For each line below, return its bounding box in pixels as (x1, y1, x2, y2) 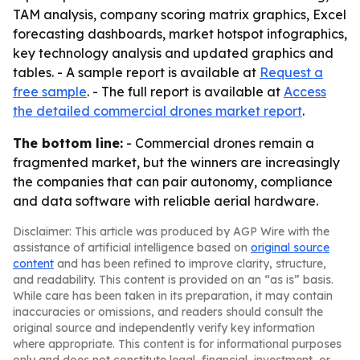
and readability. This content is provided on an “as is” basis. (13, 272, 333, 287)
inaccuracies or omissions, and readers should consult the (13, 305, 323, 319)
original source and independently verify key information (13, 321, 315, 335)
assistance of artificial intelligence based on (13, 240, 251, 255)
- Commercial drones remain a (123, 135, 314, 151)
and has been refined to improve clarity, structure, (54, 256, 326, 271)
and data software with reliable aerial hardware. (13, 193, 318, 209)
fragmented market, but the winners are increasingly (13, 154, 340, 170)
